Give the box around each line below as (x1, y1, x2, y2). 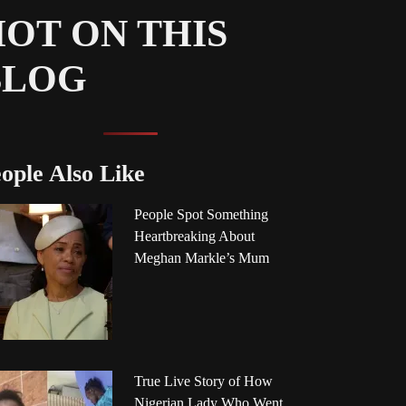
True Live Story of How (133, 373, 273, 390)
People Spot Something (133, 207, 268, 223)
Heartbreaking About (133, 228, 255, 245)
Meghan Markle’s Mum (133, 250, 269, 266)
